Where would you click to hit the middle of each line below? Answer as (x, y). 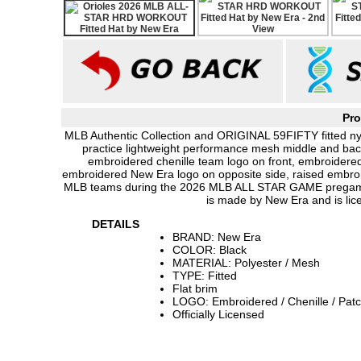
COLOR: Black (210, 250)
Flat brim (195, 288)
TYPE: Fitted (205, 276)
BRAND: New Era (217, 237)
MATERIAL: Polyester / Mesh (246, 263)
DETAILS (116, 224)
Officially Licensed (218, 314)
